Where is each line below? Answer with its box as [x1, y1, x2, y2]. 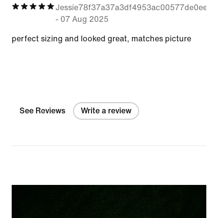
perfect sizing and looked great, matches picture [12, 34, 191, 43]
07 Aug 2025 [60, 15, 109, 23]
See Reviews [19, 106, 65, 115]
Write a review [81, 106, 131, 115]
